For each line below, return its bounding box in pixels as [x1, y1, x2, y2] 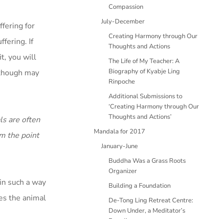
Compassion [109, 2, 143, 11]
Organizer [109, 167, 137, 175]
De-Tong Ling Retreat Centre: [109, 196, 193, 205]
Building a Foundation [109, 181, 171, 190]
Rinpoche [109, 77, 135, 86]
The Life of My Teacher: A [109, 57, 179, 66]
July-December [101, 17, 145, 26]
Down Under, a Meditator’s [109, 206, 185, 215]
